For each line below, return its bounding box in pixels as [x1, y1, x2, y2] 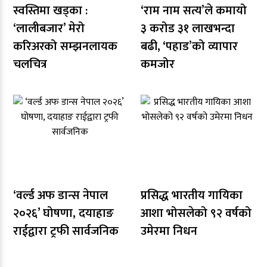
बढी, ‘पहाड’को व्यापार [141, 36, 238, 57]
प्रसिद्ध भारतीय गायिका [141, 185, 243, 206]
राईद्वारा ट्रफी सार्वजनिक [13, 221, 119, 241]
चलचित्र [13, 54, 47, 74]
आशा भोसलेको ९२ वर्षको [141, 203, 252, 223]
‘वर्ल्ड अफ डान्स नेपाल [13, 185, 108, 206]
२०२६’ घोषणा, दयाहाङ [13, 203, 114, 223]
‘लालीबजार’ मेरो [13, 18, 85, 39]
